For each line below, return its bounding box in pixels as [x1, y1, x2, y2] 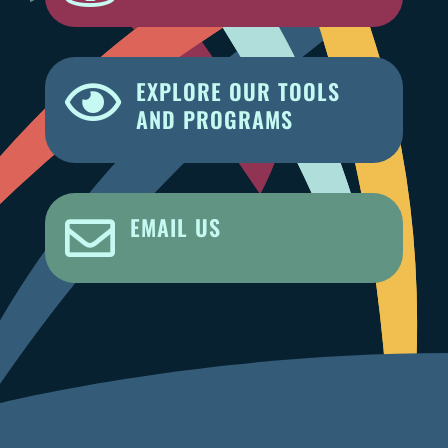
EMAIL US [129, 210, 221, 243]
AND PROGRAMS [135, 102, 293, 135]
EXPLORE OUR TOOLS [135, 74, 340, 107]
